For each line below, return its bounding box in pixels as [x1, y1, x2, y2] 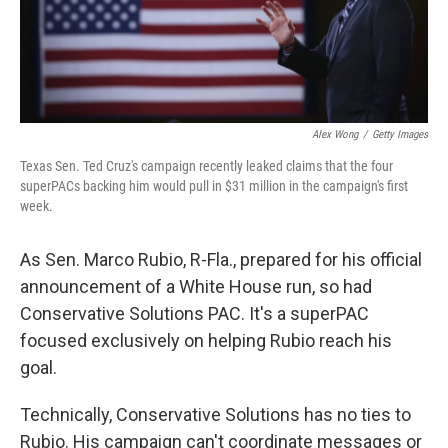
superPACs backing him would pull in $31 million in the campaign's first [20, 178, 408, 195]
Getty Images [372, 128, 428, 142]
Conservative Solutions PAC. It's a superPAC [20, 303, 369, 325]
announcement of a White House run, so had [20, 276, 372, 298]
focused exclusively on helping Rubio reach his [20, 330, 392, 352]
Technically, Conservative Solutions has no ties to [20, 404, 411, 426]
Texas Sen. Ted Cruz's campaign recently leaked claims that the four [20, 158, 393, 175]
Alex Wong [312, 128, 358, 142]
